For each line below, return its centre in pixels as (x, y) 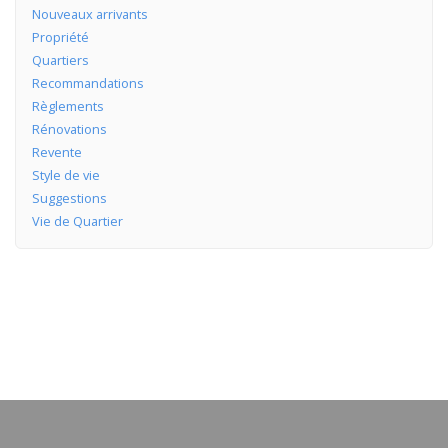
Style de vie (65, 174)
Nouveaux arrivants (89, 13)
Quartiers (60, 59)
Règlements (67, 105)
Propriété (60, 36)
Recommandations (87, 82)
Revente (56, 151)
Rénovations (69, 128)
